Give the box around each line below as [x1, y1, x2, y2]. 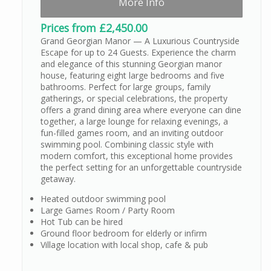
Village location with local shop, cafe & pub [41, 239, 208, 251]
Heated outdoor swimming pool [41, 193, 166, 205]
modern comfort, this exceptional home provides [41, 150, 233, 162]
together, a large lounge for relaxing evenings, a [41, 116, 228, 128]
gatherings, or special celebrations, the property [41, 93, 227, 105]
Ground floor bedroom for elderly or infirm [41, 227, 207, 240]
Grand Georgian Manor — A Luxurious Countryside [41, 35, 240, 47]
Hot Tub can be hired [41, 216, 123, 228]
